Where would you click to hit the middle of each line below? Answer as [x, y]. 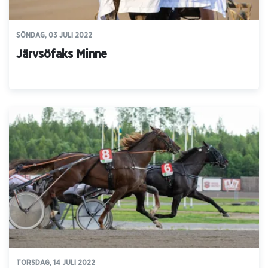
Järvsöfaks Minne [62, 55]
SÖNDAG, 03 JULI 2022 [54, 36]
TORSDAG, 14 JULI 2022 [56, 263]
